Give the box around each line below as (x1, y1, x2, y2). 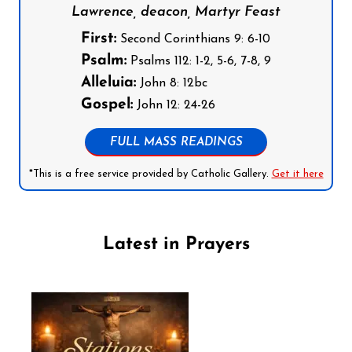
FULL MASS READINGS (109, 136, 243, 148)
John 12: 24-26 (133, 98, 215, 112)
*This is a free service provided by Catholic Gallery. (28, 168, 272, 179)
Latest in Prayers (102, 235, 250, 254)
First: (81, 31, 116, 46)
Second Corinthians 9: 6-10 (116, 32, 270, 46)
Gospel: (81, 97, 133, 112)
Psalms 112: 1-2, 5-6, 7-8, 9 (126, 54, 271, 68)
